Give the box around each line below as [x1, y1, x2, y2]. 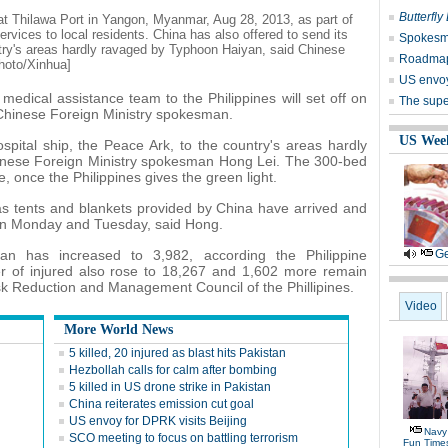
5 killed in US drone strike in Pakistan [69, 380, 271, 394]
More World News [64, 322, 173, 337]
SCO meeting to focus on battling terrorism [69, 431, 298, 445]
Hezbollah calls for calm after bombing [69, 363, 277, 377]
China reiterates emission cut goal [69, 397, 254, 411]
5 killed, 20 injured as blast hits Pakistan [69, 346, 286, 360]
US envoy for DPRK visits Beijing [69, 414, 247, 428]
